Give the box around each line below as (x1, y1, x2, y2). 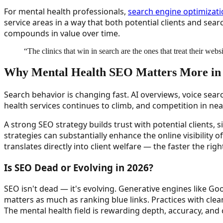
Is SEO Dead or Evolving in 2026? (4, 161, 153, 174)
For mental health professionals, (4, 6, 128, 17)
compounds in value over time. (4, 28, 120, 39)
